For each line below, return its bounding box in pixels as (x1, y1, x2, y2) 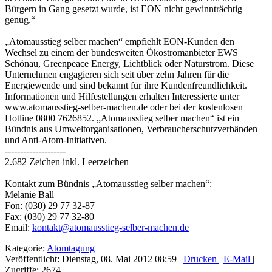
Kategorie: (5, 242, 47, 253)
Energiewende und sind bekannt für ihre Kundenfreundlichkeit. (5, 80, 247, 90)
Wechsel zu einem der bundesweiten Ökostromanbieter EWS (5, 47, 238, 58)
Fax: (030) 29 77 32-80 (5, 211, 94, 222)
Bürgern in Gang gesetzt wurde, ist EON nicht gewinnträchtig (5, 3, 242, 14)
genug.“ (5, 14, 35, 25)
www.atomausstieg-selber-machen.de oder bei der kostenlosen (5, 101, 243, 112)
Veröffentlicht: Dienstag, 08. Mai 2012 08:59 (5, 253, 177, 264)
